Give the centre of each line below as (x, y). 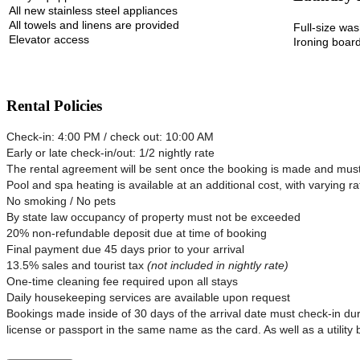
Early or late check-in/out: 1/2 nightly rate (110, 153)
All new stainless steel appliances (93, 10)
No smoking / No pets (61, 201)
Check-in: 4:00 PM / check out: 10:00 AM (110, 137)
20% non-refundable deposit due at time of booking (137, 233)
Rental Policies (54, 105)
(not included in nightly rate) (218, 266)
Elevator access (49, 39)
